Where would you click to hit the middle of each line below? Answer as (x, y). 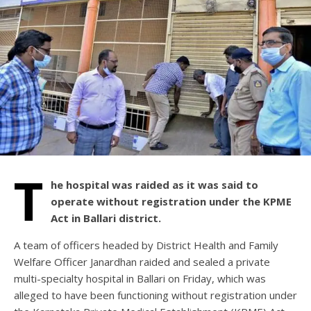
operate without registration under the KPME (171, 201)
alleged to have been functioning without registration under (155, 295)
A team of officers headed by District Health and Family (146, 245)
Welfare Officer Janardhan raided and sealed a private (142, 261)
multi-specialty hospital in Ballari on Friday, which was (140, 278)
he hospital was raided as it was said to (154, 184)
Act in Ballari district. (106, 218)
